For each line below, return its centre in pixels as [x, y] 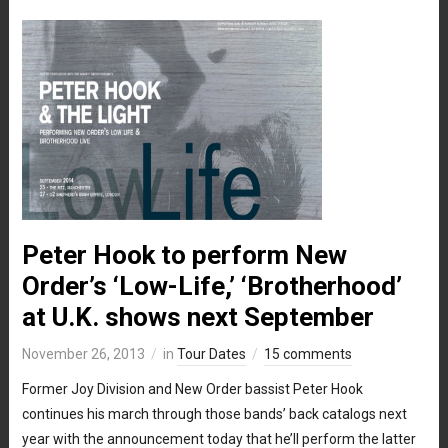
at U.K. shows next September [197, 316]
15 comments [307, 353]
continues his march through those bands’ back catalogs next [214, 413]
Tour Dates [211, 353]
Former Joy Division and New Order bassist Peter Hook [192, 388]
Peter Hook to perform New [184, 254]
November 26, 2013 [83, 353]
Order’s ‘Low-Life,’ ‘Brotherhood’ [211, 285]
